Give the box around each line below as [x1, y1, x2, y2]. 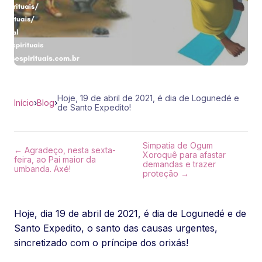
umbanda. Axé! [14, 164, 71, 174]
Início [14, 98, 34, 108]
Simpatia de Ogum [143, 140, 213, 150]
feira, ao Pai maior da [14, 154, 96, 164]
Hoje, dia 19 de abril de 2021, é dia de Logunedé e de [14, 208, 246, 219]
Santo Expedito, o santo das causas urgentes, [14, 222, 218, 234]
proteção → [143, 168, 189, 178]
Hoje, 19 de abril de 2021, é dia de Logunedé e [57, 93, 239, 103]
